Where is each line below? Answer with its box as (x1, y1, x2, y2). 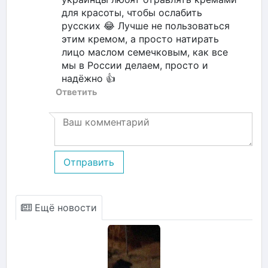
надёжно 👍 (62, 72, 115, 84)
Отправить (63, 156, 115, 168)
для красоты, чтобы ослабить (62, 6, 202, 19)
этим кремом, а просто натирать (62, 32, 219, 45)
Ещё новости (32, 201, 97, 214)
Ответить (56, 86, 97, 97)
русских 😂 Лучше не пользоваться (62, 19, 230, 32)
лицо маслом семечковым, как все (62, 45, 228, 58)
